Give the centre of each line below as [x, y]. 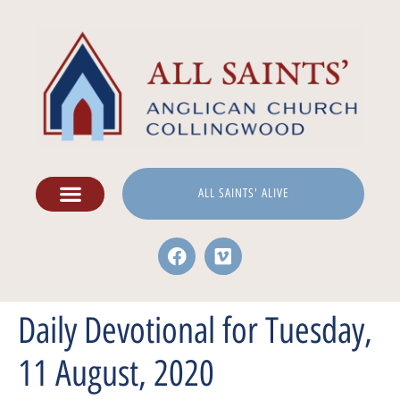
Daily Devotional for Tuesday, [195, 331]
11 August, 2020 [116, 374]
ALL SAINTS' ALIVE [243, 194]
